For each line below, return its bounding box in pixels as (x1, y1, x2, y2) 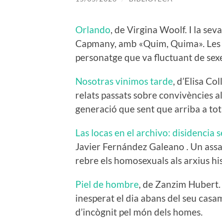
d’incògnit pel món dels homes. (75, 206, 203, 218)
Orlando (75, 24, 111, 36)
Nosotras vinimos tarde (75, 75, 173, 87)
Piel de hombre (75, 178, 139, 190)
